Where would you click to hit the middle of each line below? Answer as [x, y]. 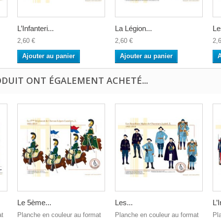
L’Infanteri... [36, 28]
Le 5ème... [34, 203]
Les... [124, 203]
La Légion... [133, 28]
